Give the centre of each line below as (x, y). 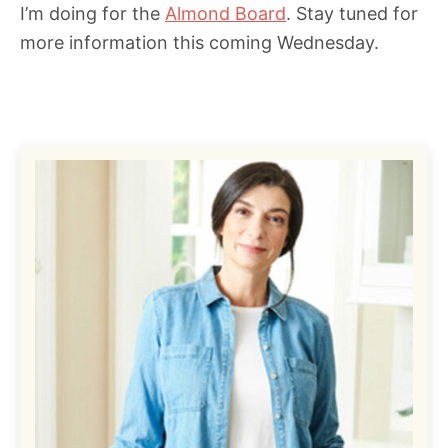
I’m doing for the (92, 14)
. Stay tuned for (352, 14)
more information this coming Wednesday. (199, 43)
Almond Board (225, 14)
